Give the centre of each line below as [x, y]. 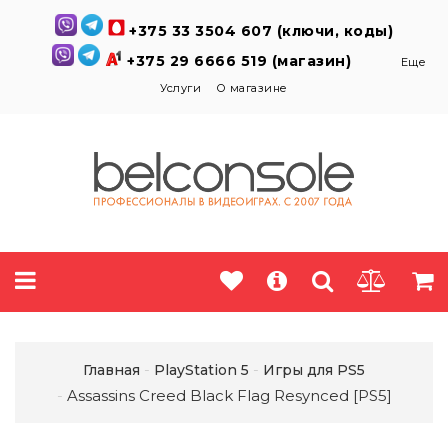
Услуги [181, 88]
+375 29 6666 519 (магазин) [241, 61]
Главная [111, 370]
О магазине [251, 88]
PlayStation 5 [201, 370]
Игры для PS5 [314, 370]
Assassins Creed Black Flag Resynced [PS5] [229, 395]
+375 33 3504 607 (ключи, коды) [261, 31]
